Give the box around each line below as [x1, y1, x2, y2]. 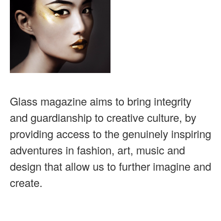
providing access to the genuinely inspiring [10, 126, 211, 142]
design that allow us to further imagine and [10, 158, 211, 174]
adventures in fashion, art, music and [10, 142, 185, 158]
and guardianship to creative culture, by [10, 110, 196, 125]
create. [10, 175, 42, 190]
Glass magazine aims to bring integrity [10, 93, 191, 109]
